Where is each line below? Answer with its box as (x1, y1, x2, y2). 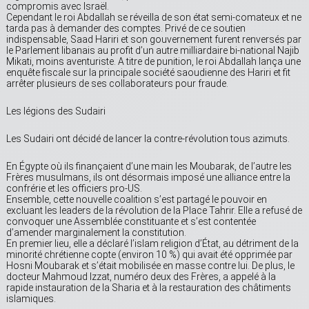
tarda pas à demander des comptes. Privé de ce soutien (6, 23, 246, 34)
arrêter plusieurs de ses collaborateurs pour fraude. (6, 78, 228, 90)
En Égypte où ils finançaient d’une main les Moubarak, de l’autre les (6, 161, 292, 172)
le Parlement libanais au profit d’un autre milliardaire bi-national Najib (6, 45, 299, 57)
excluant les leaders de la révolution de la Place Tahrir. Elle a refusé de (6, 205, 302, 217)
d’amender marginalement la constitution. (6, 227, 186, 239)
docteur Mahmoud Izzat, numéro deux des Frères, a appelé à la (6, 271, 276, 283)
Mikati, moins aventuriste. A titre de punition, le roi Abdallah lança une (6, 56, 301, 68)
